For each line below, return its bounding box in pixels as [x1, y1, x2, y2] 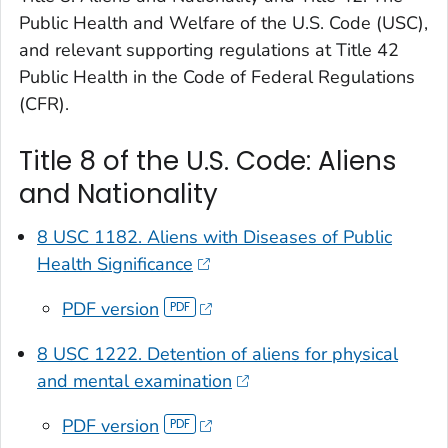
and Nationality [19, 175, 218, 212]
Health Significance [37, 252, 193, 277]
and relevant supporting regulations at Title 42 [19, 37, 399, 62]
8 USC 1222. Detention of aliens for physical [37, 342, 398, 367]
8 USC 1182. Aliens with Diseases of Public [37, 225, 392, 250]
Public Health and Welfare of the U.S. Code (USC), [19, 10, 428, 35]
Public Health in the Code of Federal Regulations [19, 64, 415, 89]
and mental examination [37, 369, 232, 394]
